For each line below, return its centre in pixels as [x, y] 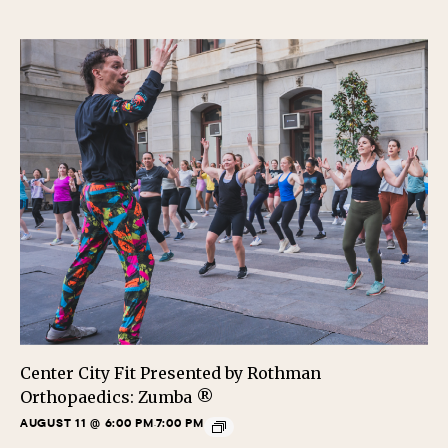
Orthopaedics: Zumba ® [117, 396]
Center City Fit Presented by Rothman [170, 372]
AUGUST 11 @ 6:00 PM [87, 422]
